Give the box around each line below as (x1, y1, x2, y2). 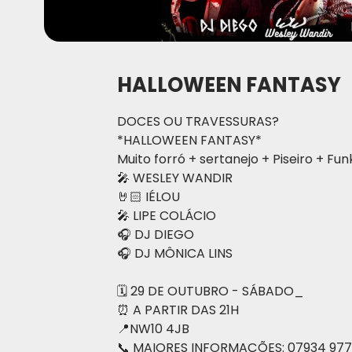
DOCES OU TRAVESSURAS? (116, 112, 279, 130)
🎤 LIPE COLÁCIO (116, 207, 216, 225)
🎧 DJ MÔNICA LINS (116, 244, 233, 262)
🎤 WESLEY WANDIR (116, 169, 233, 187)
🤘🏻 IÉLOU (116, 188, 180, 206)
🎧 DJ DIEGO (116, 225, 194, 244)
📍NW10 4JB (116, 320, 189, 338)
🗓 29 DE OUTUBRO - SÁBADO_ (116, 282, 304, 300)
